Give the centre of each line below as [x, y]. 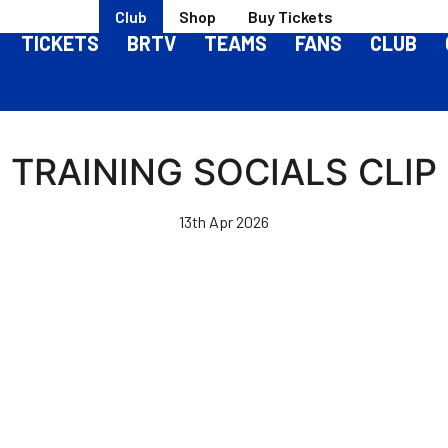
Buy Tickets [290, 16]
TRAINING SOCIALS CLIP [224, 172]
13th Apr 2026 [224, 221]
